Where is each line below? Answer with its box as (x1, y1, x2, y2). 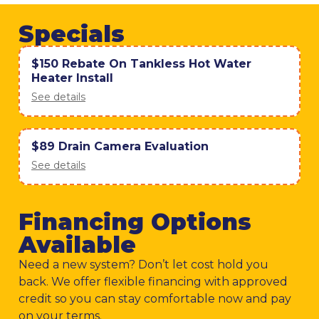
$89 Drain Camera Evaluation (31, 140, 209, 154)
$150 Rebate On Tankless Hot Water (31, 57, 251, 71)
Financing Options (19, 208, 251, 236)
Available (19, 231, 136, 259)
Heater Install (31, 71, 113, 85)
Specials (19, 20, 125, 48)
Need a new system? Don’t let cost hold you (19, 258, 268, 272)
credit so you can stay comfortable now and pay (19, 292, 291, 306)
